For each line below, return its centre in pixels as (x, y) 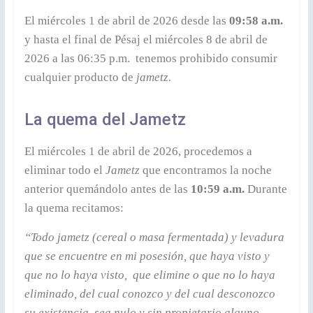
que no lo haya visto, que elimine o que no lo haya (150, 275)
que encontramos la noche (207, 170)
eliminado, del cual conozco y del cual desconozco (150, 293)
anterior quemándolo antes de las (107, 189)
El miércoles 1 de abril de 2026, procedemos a (138, 151)
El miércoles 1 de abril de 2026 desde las (126, 20)
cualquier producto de (80, 77)
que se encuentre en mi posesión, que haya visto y (147, 256)
